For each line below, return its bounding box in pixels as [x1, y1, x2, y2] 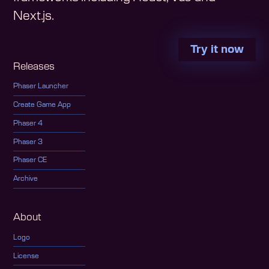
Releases [13, 61, 55, 71]
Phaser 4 [13, 119, 43, 127]
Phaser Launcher [13, 83, 69, 90]
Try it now [190, 44, 244, 55]
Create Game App [13, 101, 71, 109]
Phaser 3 [13, 138, 43, 145]
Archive [13, 175, 38, 183]
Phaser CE [13, 157, 47, 164]
